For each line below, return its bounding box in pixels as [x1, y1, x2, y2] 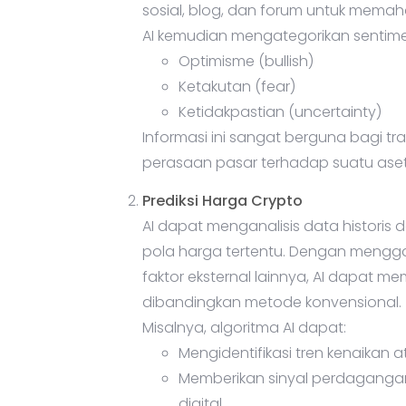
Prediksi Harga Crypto [142, 190, 303, 212]
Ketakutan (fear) [179, 76, 295, 98]
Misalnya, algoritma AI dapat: [142, 317, 346, 339]
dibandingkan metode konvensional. [142, 292, 401, 314]
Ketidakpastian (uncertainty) [179, 101, 382, 123]
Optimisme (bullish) [179, 51, 314, 72]
